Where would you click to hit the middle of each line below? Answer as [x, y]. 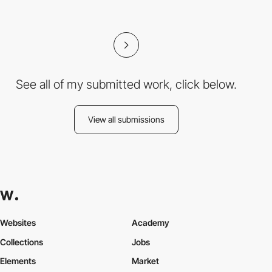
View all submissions [126, 119]
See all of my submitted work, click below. [126, 84]
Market [145, 261]
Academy [150, 222]
